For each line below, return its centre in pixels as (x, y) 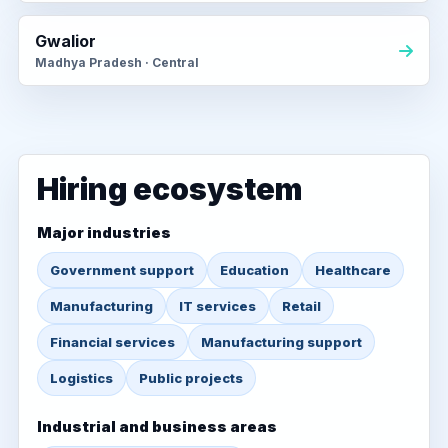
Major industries (104, 232)
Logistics (81, 378)
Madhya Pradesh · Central (117, 62)
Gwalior (65, 41)
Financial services (112, 342)
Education (254, 270)
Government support (122, 270)
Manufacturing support (281, 342)
